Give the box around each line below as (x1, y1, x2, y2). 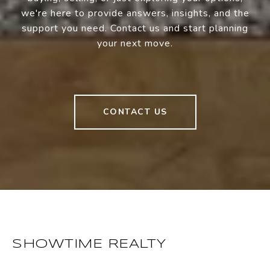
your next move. (97, 37, 173, 51)
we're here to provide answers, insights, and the (20, 7, 250, 20)
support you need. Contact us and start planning (22, 22, 248, 36)
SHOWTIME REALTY (12, 238, 166, 251)
